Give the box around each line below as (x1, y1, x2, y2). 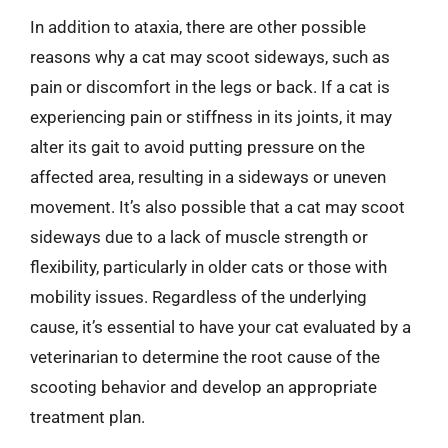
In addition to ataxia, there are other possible (30, 16, 366, 37)
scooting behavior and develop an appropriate (30, 376, 377, 397)
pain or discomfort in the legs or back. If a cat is (30, 76, 390, 97)
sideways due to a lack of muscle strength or (30, 226, 368, 247)
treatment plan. (30, 406, 145, 427)
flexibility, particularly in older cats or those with (30, 256, 387, 277)
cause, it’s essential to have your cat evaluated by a (30, 316, 411, 337)
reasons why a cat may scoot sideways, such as (30, 46, 390, 67)
